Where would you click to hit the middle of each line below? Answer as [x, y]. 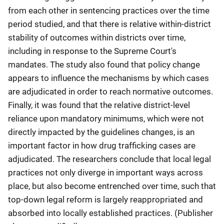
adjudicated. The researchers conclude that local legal [109, 159]
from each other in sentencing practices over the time [109, 10]
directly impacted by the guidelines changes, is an [101, 132]
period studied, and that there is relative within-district [109, 24]
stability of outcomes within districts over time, [97, 37]
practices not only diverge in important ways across [105, 172]
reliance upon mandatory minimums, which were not [106, 118]
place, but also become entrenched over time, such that [112, 186]
